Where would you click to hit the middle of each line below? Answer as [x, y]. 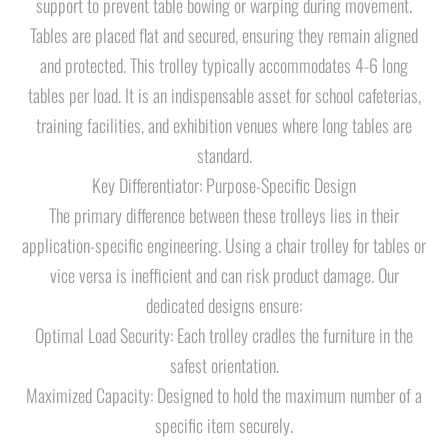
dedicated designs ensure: [224, 305]
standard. [224, 155]
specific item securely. [224, 425]
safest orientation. [224, 365]
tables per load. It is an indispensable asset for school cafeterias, [224, 95]
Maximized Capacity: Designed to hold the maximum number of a [224, 395]
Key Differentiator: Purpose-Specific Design [224, 185]
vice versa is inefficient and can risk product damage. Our [224, 275]
